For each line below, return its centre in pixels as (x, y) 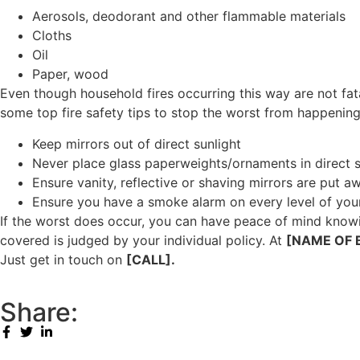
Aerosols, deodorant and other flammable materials (189, 16)
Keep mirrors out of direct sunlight (137, 143)
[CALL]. (151, 259)
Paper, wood (70, 74)
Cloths (52, 36)
